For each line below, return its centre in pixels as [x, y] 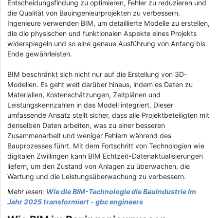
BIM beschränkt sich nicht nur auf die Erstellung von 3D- [97, 74]
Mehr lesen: [27, 192]
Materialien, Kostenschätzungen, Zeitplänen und [84, 94]
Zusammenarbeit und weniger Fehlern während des [89, 135]
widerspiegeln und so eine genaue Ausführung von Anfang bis [106, 43]
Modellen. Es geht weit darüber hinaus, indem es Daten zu [100, 84]
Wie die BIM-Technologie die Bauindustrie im [121, 192]
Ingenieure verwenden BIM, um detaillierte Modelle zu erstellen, [109, 23]
